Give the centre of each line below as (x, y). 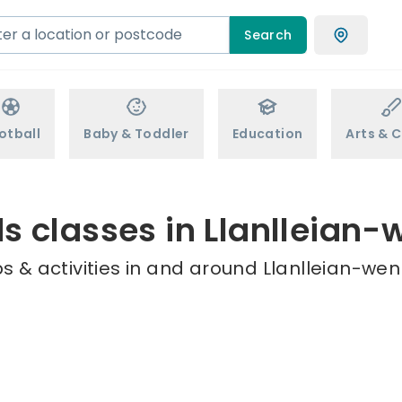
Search (268, 35)
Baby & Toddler (136, 134)
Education (267, 134)
